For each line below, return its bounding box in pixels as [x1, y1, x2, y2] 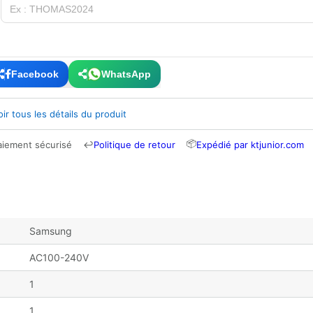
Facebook [11, 68, 59, 80]
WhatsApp [101, 68, 151, 80]
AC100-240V [29, 251, 89, 263]
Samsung [29, 224, 72, 237]
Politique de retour [94, 138, 175, 150]
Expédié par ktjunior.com [196, 138, 304, 150]
